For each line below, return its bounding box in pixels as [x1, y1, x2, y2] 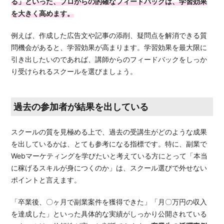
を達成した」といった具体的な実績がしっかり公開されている [11, 209, 207, 218]
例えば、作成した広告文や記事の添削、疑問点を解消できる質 [11, 31, 207, 40]
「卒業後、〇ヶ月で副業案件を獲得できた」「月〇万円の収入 [11, 197, 207, 206]
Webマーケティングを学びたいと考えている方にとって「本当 [11, 151, 208, 160]
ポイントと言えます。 [11, 175, 81, 184]
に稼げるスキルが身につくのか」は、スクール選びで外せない [11, 163, 207, 172]
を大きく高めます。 [11, 9, 74, 18]
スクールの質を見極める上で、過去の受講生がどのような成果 [11, 127, 207, 136]
